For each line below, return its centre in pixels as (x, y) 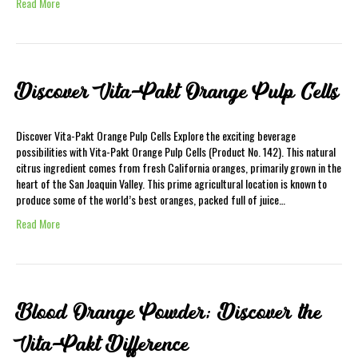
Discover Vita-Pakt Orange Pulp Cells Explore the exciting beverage (156, 135)
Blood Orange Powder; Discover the (169, 312)
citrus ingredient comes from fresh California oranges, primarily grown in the (179, 167)
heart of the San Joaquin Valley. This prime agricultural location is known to (171, 183)
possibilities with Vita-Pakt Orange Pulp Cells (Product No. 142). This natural (176, 151)
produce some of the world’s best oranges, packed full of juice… (151, 199)
